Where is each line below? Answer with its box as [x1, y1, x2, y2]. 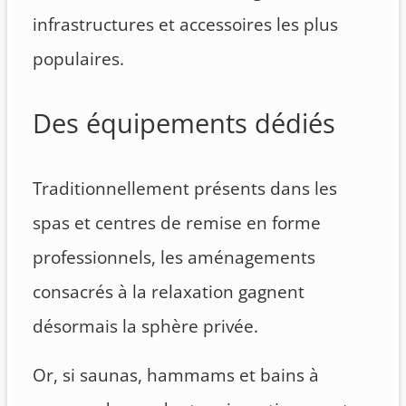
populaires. [33, 47, 124, 72]
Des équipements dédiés [33, 106, 335, 141]
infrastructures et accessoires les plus [33, 13, 338, 37]
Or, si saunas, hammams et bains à [33, 362, 319, 387]
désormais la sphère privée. [33, 314, 258, 338]
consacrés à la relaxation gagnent [33, 279, 304, 304]
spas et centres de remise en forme [33, 210, 321, 235]
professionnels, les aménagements [33, 245, 315, 269]
